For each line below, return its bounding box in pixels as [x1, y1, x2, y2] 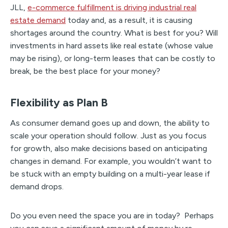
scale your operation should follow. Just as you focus [10, 130, 207, 140]
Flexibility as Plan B [10, 95, 108, 109]
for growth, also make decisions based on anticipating [10, 143, 207, 153]
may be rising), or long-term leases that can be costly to [10, 53, 215, 63]
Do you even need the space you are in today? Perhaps [10, 210, 214, 220]
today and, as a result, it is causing [66, 15, 192, 25]
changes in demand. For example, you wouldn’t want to [10, 156, 212, 166]
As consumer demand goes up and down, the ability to [10, 118, 210, 128]
